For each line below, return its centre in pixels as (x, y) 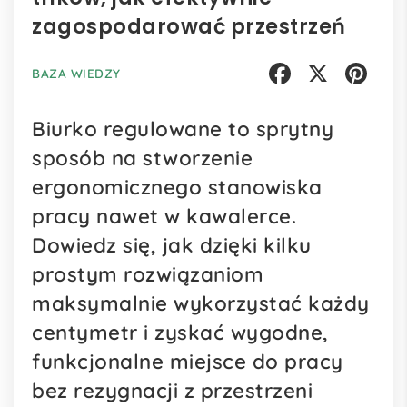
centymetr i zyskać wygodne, (180, 332)
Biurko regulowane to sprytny (183, 129)
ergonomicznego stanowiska (177, 187)
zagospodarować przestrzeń (189, 26)
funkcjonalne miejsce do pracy (188, 361)
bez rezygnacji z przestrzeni (172, 390)
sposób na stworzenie (142, 158)
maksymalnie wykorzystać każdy (201, 303)
